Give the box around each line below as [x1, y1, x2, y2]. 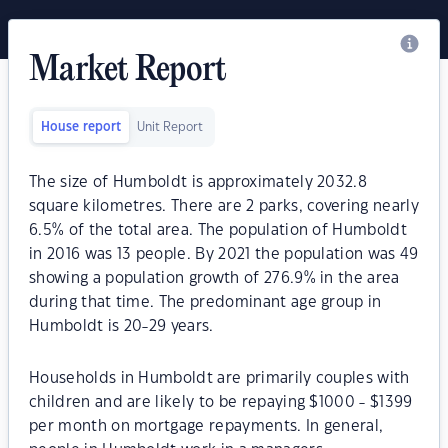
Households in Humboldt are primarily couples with [29, 371, 410, 386]
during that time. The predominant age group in [29, 295, 382, 310]
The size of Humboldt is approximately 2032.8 [29, 175, 368, 190]
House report [41, 121, 121, 133]
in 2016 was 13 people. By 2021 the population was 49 [29, 247, 419, 262]
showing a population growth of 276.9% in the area [29, 271, 400, 286]
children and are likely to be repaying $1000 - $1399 [29, 395, 413, 410]
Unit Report [137, 121, 203, 133]
